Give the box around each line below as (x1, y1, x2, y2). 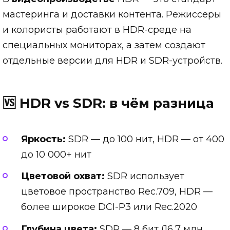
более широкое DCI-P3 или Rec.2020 (21, 201, 197, 213)
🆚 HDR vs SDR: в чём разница (3, 95, 214, 111)
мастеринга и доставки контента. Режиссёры (3, 9, 221, 21)
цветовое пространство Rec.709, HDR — (21, 186, 213, 198)
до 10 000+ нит (21, 148, 91, 160)
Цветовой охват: (21, 170, 105, 182)
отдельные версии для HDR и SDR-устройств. (3, 55, 222, 67)
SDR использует (105, 170, 184, 182)
